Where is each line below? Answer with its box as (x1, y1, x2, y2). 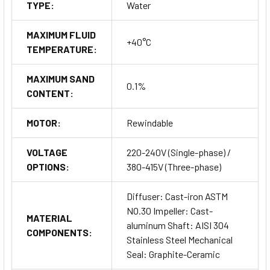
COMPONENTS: (27, 227, 92, 239)
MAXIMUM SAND (27, 73, 95, 85)
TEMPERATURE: (27, 43, 97, 55)
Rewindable (127, 117, 173, 129)
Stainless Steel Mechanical (127, 234, 233, 246)
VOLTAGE (27, 146, 67, 159)
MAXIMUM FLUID (27, 29, 96, 41)
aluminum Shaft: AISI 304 (127, 219, 229, 231)
